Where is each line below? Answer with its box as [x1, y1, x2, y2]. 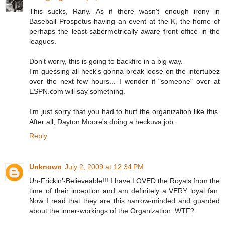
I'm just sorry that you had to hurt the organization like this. [29, 107, 220, 116]
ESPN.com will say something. [29, 87, 125, 96]
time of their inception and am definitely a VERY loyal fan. [29, 187, 220, 195]
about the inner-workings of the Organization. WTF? [29, 207, 194, 215]
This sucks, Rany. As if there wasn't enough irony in [29, 7, 220, 16]
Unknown [29, 163, 62, 171]
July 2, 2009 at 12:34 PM [65, 163, 144, 171]
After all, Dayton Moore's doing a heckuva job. [29, 118, 175, 126]
